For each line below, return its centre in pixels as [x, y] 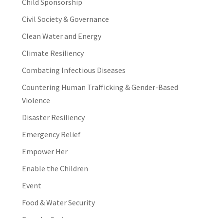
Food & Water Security [58, 203]
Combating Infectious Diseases [73, 70]
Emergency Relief [51, 135]
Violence [36, 100]
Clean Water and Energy [61, 36]
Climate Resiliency [53, 53]
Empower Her [45, 152]
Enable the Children [55, 169]
